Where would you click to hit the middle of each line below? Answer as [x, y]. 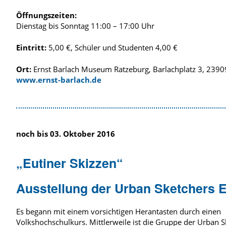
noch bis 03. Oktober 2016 [66, 133]
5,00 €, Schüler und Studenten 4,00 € [112, 47]
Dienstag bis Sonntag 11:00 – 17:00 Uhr [85, 25]
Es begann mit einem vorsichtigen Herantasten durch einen [119, 211]
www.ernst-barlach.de [59, 79]
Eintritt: [31, 47]
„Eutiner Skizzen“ [70, 163]
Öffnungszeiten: [46, 15]
